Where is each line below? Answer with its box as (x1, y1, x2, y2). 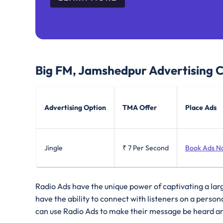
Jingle (44, 143, 63, 153)
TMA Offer (122, 103, 157, 112)
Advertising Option (44, 103, 106, 112)
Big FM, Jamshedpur (35, 63, 147, 78)
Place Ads (185, 103, 217, 112)
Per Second (133, 143, 169, 153)
